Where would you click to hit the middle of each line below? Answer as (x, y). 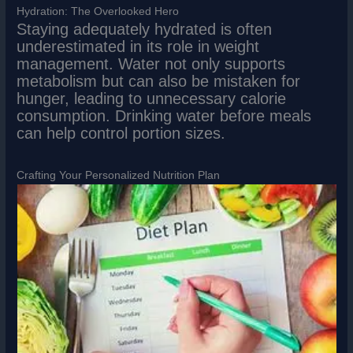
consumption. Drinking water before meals (164, 116)
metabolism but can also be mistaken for (159, 82)
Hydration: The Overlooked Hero (98, 12)
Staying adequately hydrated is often (145, 30)
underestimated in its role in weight (138, 47)
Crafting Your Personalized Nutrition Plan (119, 176)
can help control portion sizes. (121, 134)
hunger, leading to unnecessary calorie (152, 99)
